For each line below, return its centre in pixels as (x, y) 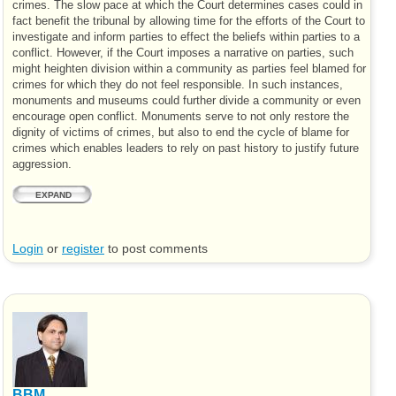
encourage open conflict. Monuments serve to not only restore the (181, 116)
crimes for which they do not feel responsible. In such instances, (178, 84)
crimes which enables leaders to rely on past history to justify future (186, 148)
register (83, 249)
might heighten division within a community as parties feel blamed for (189, 69)
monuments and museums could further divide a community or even (187, 100)
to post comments (156, 249)
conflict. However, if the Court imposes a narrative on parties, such (183, 53)
